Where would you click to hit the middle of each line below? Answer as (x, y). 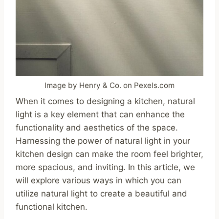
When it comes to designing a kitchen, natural (105, 101)
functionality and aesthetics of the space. (97, 128)
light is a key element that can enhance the (100, 115)
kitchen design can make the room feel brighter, (109, 154)
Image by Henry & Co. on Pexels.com (109, 85)
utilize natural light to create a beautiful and (101, 194)
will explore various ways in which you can (99, 181)
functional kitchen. (52, 207)
